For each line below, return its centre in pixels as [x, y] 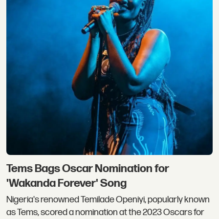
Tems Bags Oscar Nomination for [88, 168]
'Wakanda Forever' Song [67, 183]
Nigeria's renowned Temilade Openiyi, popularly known [108, 200]
